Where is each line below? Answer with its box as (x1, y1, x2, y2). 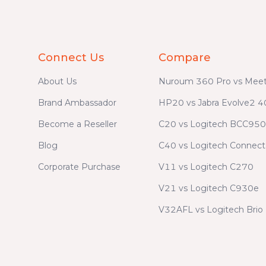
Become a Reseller (37, 118, 117, 129)
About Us (37, 75, 77, 87)
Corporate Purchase (37, 161, 121, 172)
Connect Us (37, 50, 104, 64)
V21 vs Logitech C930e (158, 182, 259, 194)
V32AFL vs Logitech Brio (158, 204, 263, 215)
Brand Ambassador (37, 97, 116, 108)
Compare (158, 50, 211, 64)
